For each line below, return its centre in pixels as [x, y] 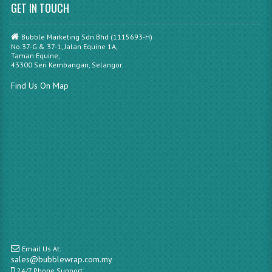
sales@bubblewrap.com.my [61, 259]
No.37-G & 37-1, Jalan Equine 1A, [64, 46]
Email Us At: [41, 248]
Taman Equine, [35, 55]
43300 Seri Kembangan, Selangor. [67, 64]
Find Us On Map [39, 85]
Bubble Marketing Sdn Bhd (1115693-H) [87, 36]
